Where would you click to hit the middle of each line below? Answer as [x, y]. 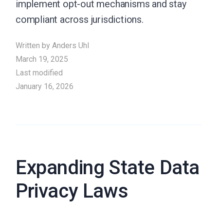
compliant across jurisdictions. [80, 19]
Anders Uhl [71, 45]
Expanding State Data [108, 168]
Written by [34, 45]
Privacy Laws [72, 191]
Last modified [40, 73]
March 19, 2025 [42, 59]
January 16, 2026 [45, 86]
